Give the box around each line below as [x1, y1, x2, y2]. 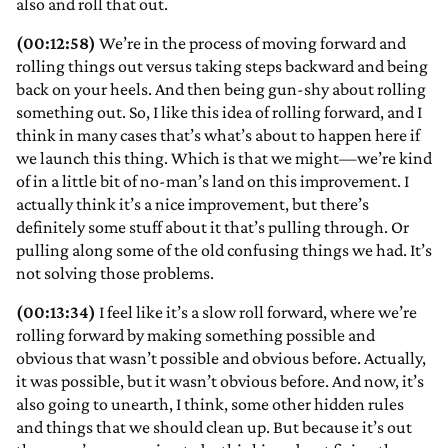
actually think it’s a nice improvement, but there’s [16, 194, 369, 215]
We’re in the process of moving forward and [96, 33, 406, 54]
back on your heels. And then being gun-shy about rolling [16, 79, 426, 100]
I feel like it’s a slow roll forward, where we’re [96, 302, 417, 323]
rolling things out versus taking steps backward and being [16, 56, 428, 77]
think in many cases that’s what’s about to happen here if [16, 125, 420, 146]
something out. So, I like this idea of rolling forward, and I [16, 102, 422, 123]
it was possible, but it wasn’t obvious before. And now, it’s [16, 371, 424, 392]
